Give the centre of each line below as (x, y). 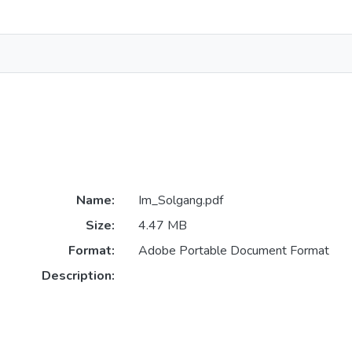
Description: (78, 276)
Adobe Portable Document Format (233, 251)
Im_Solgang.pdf (180, 201)
